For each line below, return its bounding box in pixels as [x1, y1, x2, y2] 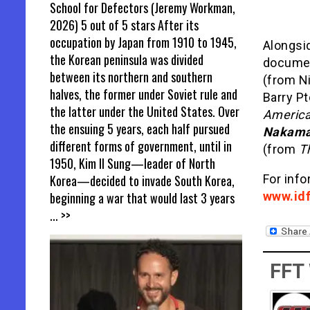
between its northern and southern [50, 67, 212, 86]
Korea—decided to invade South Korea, [50, 171, 235, 190]
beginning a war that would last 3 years [50, 188, 235, 207]
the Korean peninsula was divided [50, 50, 203, 69]
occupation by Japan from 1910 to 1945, [50, 33, 237, 51]
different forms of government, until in [50, 136, 232, 155]
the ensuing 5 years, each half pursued [50, 119, 230, 138]
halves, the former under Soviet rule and [50, 84, 237, 103]
